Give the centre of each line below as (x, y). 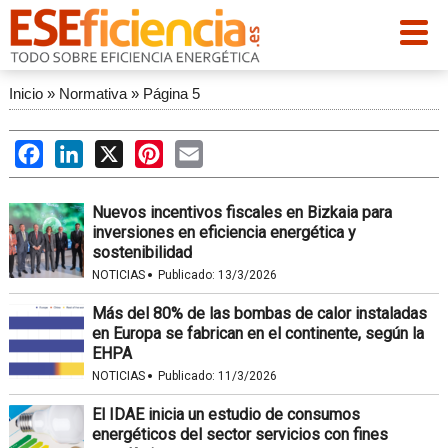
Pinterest (195, 149)
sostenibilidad (141, 252)
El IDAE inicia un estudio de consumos (225, 414)
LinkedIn (112, 149)
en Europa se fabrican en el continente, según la (257, 333)
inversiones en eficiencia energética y (223, 232)
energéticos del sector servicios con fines (239, 434)
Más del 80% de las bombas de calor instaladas (259, 313)
